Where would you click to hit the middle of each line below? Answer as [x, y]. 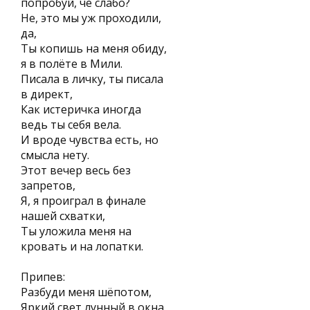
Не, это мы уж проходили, [91, 18]
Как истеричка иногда [81, 109]
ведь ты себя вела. [71, 125]
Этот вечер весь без [76, 170]
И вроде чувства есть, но [90, 140]
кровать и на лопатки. [82, 246]
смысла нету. [55, 155]
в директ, [47, 94]
